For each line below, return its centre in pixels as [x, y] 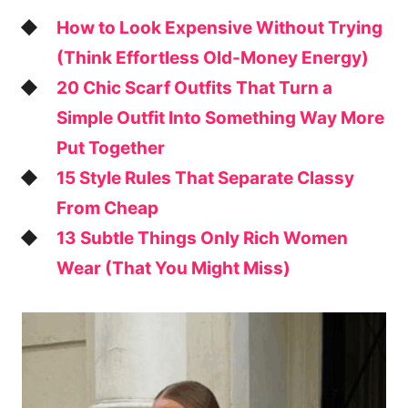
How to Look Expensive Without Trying [219, 28]
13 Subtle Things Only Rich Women [202, 239]
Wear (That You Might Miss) [173, 269]
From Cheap [107, 209]
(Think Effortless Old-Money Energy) [213, 58]
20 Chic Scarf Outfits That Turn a [194, 88]
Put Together [111, 148]
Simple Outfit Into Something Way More [220, 118]
